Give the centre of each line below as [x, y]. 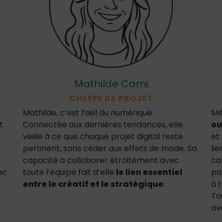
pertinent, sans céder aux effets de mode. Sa [110, 148]
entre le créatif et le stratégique [93, 184]
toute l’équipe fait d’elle [69, 172]
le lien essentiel [149, 172]
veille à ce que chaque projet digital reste [103, 137]
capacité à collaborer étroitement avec [101, 160]
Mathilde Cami [111, 84]
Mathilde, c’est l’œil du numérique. [88, 113]
